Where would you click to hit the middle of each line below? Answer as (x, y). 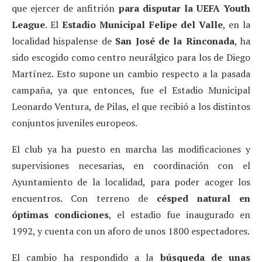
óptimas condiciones (60, 214)
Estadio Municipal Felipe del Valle (142, 24)
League (28, 24)
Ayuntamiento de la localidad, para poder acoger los (131, 182)
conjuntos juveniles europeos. (75, 123)
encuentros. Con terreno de (84, 198)
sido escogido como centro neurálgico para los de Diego (131, 57)
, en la (236, 24)
